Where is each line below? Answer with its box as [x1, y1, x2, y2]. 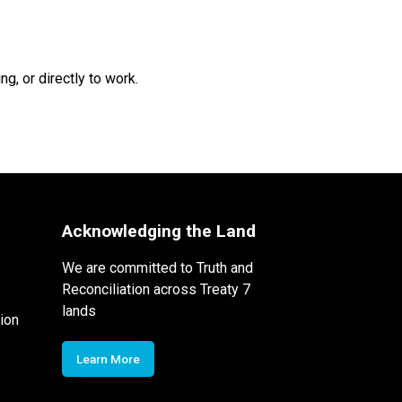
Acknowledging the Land [61, 220, 256, 241]
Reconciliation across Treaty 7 [61, 280, 250, 298]
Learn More [75, 351, 140, 366]
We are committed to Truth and [61, 258, 253, 276]
